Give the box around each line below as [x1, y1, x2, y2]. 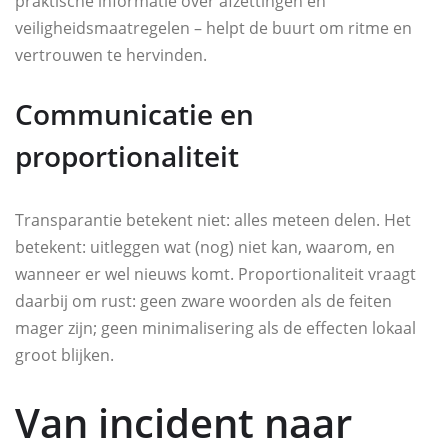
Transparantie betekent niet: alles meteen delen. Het [15, 209, 411, 232]
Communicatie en [15, 95, 254, 134]
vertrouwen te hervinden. [15, 44, 207, 67]
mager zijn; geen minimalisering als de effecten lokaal [15, 317, 416, 340]
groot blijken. [15, 344, 114, 367]
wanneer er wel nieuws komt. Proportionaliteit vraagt [15, 263, 416, 286]
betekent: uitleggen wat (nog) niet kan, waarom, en [15, 236, 395, 259]
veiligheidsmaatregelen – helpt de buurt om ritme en [15, 17, 412, 40]
